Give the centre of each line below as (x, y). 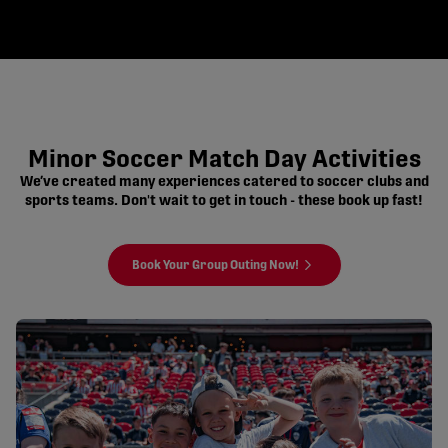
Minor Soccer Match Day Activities (224, 160)
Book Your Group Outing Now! (215, 265)
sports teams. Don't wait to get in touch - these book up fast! (224, 201)
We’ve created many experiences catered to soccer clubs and (224, 182)
